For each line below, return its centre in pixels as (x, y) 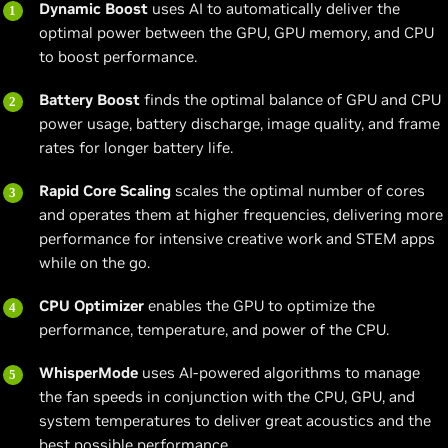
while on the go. (94, 263)
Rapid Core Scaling (105, 191)
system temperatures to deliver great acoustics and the (235, 421)
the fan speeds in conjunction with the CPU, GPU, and (227, 397)
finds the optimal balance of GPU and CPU (290, 100)
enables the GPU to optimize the (259, 306)
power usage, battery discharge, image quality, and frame (239, 124)
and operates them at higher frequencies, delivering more (241, 215)
